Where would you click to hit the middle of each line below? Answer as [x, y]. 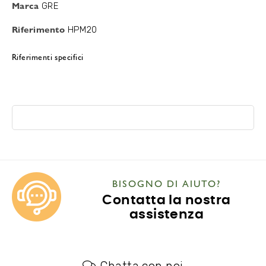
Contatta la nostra [167, 200]
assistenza [167, 214]
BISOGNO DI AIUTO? [167, 183]
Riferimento [39, 29]
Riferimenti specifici [48, 56]
